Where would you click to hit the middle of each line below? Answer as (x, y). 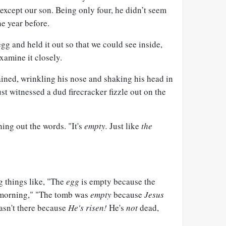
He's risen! (88, 208)
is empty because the (118, 181)
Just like (124, 126)
